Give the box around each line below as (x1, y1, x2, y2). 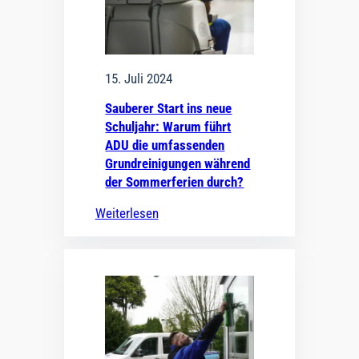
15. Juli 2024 (105, 70, 173, 87)
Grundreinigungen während (105, 155, 251, 172)
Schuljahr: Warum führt (105, 119, 232, 135)
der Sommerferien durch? (105, 174, 244, 191)
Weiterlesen (95, 205, 159, 222)
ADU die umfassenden (105, 137, 225, 154)
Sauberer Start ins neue (105, 100, 232, 117)
